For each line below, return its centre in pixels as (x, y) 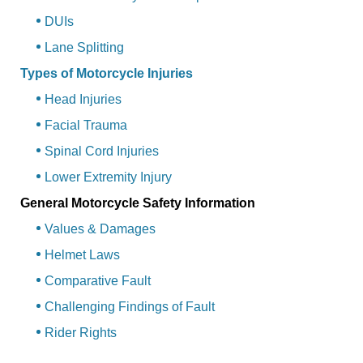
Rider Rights (81, 333)
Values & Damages (100, 229)
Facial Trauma (86, 126)
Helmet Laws (82, 255)
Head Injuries (83, 100)
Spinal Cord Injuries (102, 152)
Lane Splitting (84, 48)
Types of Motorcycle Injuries (107, 74)
